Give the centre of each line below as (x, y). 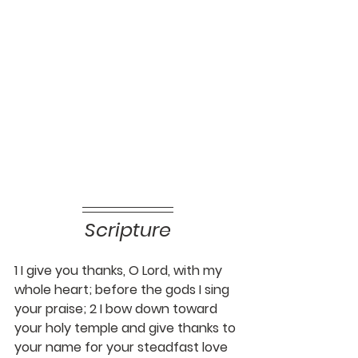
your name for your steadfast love (123, 347)
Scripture (128, 229)
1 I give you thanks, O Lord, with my (120, 270)
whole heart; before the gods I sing (123, 289)
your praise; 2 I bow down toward (117, 308)
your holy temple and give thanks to (127, 328)
